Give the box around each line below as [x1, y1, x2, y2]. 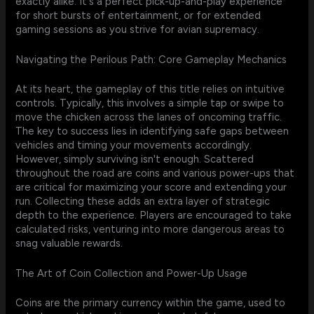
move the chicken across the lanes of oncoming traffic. [15, 110, 282, 123]
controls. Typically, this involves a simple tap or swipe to [15, 96, 285, 109]
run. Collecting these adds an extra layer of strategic [15, 194, 271, 207]
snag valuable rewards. [15, 236, 123, 250]
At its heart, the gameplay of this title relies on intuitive [15, 82, 285, 95]
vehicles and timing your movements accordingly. [15, 138, 252, 151]
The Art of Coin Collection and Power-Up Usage [15, 267, 248, 280]
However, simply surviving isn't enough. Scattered [15, 152, 254, 165]
